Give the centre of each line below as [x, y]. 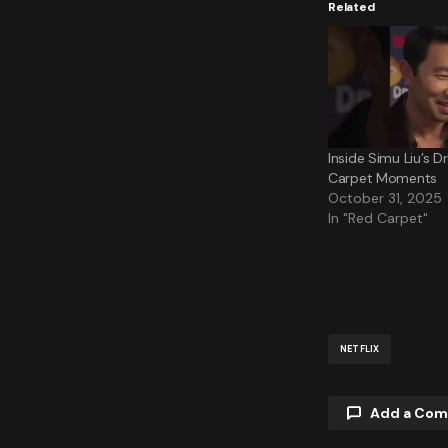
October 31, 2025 [385, 198]
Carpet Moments [383, 178]
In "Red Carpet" [378, 218]
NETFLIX [360, 348]
